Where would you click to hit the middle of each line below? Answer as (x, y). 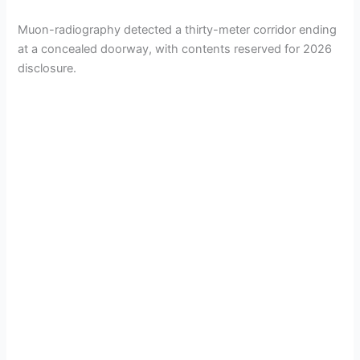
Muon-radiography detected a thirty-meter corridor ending (178, 30)
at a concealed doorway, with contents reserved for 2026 (175, 49)
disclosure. (47, 68)
